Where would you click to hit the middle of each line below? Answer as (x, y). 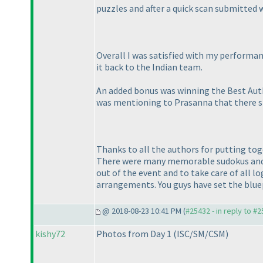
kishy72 (50, 234)
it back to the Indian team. (149, 67)
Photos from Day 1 (135, 234)
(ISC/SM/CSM (199, 234)
